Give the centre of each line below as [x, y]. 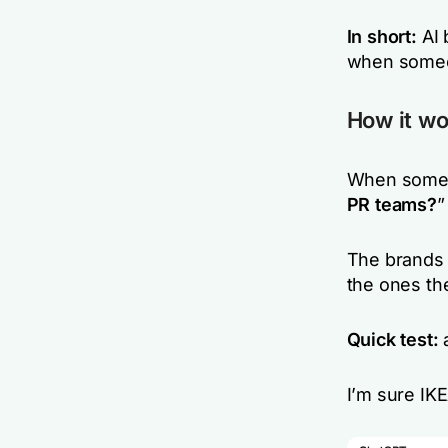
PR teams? [391, 204]
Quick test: [392, 339]
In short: [381, 36]
